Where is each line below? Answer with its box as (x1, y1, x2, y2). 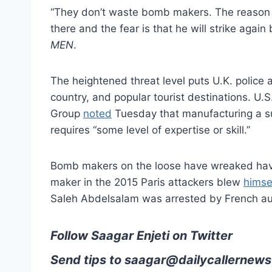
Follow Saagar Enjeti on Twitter (50, 228, 233, 243)
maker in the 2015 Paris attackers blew (50, 175, 243, 188)
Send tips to (50, 252, 124, 267)
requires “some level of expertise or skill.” (50, 123, 250, 136)
